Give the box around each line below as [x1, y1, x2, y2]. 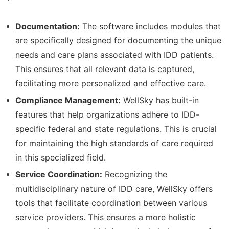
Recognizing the [102, 169, 167, 179]
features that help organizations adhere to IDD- [15, 109, 199, 120]
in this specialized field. [15, 152, 106, 163]
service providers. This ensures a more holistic [15, 212, 196, 222]
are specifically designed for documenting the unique [15, 35, 221, 45]
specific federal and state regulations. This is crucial [15, 124, 217, 134]
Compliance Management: [15, 95, 121, 105]
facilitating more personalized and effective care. [15, 78, 206, 88]
